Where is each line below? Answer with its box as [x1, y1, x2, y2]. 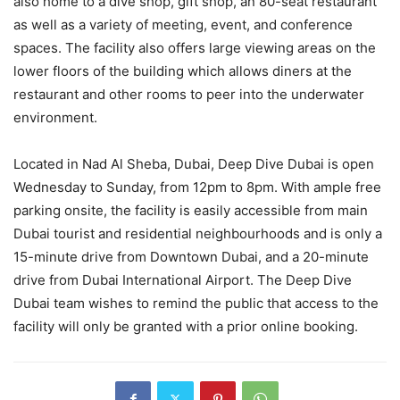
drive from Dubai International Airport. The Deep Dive [13, 271, 352, 288]
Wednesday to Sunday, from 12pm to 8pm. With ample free [13, 178, 381, 196]
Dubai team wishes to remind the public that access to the [13, 294, 379, 312]
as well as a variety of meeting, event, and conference [13, 15, 353, 33]
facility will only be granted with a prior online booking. [13, 317, 358, 335]
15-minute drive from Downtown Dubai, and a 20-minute [13, 247, 369, 265]
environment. [13, 108, 97, 126]
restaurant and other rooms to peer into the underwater [13, 85, 364, 103]
